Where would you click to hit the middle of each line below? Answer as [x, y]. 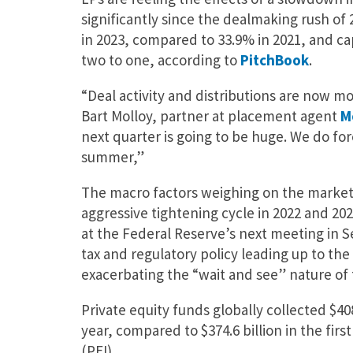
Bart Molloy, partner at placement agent [210, 115]
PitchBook [274, 59]
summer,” [112, 156]
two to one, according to [160, 59]
